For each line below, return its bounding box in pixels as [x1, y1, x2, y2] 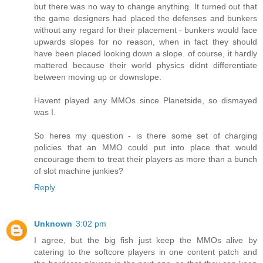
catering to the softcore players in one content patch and [34, 247, 257, 257]
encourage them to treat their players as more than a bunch [34, 154, 257, 164]
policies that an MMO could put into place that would [34, 143, 257, 153]
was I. [34, 107, 56, 117]
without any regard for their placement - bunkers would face [34, 25, 257, 35]
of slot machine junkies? [34, 166, 123, 176]
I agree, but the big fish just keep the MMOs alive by [34, 235, 257, 245]
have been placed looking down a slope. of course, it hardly [34, 49, 257, 59]
